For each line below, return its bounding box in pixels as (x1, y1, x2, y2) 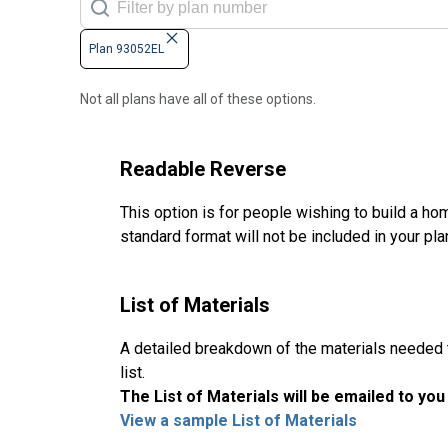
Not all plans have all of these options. (80, 91, 316, 108)
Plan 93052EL (89, 42, 164, 57)
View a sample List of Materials (120, 411, 357, 431)
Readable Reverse (120, 157, 286, 182)
